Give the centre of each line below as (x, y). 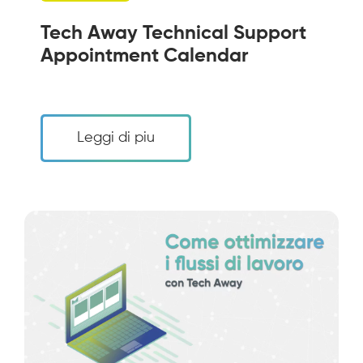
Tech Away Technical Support (173, 33)
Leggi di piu (116, 137)
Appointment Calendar (145, 56)
